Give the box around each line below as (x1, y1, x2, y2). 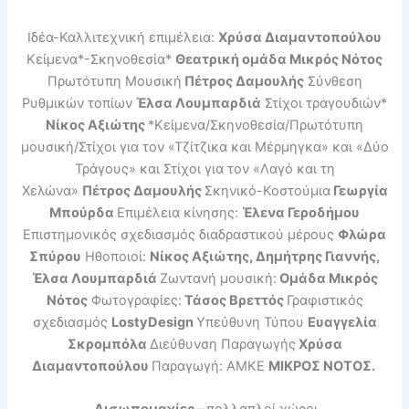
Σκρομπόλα (67, 335, 150, 352)
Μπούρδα (49, 204, 117, 221)
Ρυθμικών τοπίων (22, 94, 136, 111)
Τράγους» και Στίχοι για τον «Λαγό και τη (74, 160, 335, 177)
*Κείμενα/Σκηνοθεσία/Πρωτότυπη (148, 116, 363, 133)
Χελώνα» (21, 182, 82, 199)
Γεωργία (330, 182, 388, 199)
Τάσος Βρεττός (181, 291, 287, 309)
